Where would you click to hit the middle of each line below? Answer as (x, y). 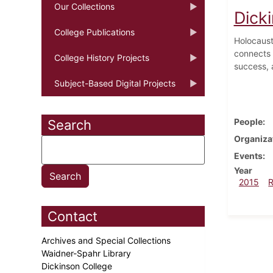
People (248, 121)
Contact (73, 216)
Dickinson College (78, 266)
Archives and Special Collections (107, 240)
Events (248, 155)
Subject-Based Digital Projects (115, 83)
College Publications (94, 32)
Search (69, 125)
